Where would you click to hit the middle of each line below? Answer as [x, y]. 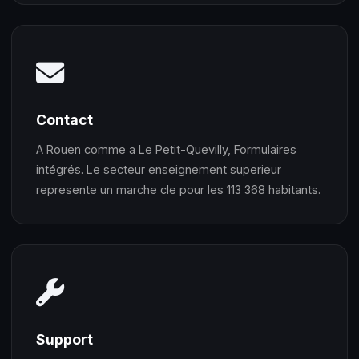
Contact [65, 119]
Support [65, 339]
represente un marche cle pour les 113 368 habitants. [178, 189]
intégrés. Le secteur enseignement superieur [159, 169]
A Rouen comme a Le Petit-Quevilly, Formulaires [166, 149]
